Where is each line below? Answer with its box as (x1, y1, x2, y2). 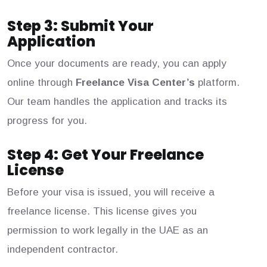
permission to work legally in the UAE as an (7, 225, 208, 237)
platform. (195, 77, 240, 89)
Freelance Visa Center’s (76, 77, 195, 89)
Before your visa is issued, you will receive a (7, 187, 215, 198)
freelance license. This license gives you (7, 206, 197, 218)
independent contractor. (7, 244, 118, 256)
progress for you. (7, 115, 87, 127)
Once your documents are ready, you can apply (7, 58, 226, 70)
